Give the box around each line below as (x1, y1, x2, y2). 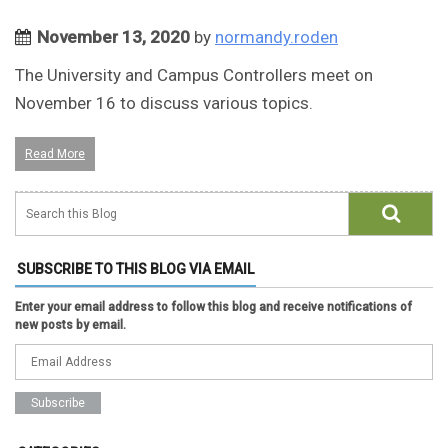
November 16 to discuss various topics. (15, 93, 313, 114)
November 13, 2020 (37, 27, 190, 48)
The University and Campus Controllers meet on (15, 65, 373, 86)
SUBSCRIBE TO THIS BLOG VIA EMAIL (17, 261, 254, 278)
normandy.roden (215, 27, 338, 48)
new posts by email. (15, 318, 126, 333)
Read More (25, 147, 85, 162)
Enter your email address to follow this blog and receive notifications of (15, 300, 412, 315)
